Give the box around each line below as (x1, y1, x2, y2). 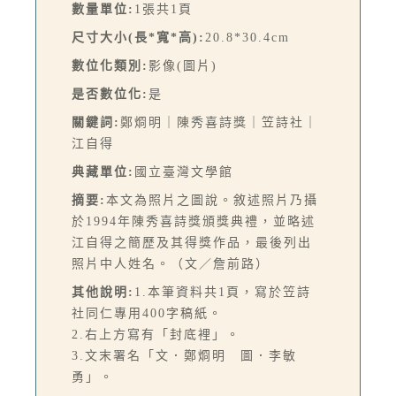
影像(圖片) (148, 58, 217, 72)
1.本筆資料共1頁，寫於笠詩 (134, 285, 311, 299)
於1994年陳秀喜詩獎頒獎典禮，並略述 (72, 214, 316, 228)
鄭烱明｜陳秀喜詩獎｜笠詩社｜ (120, 115, 318, 129)
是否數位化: (72, 87, 148, 101)
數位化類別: (72, 58, 148, 72)
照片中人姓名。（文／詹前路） (72, 256, 270, 270)
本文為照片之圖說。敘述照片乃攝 (106, 193, 318, 207)
